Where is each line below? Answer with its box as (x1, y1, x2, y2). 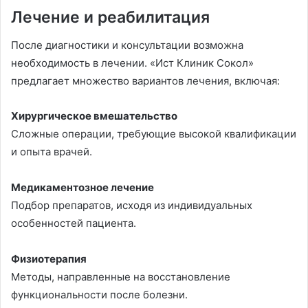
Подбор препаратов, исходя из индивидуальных (11, 199, 252, 212)
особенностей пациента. (11, 217, 136, 230)
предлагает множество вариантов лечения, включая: (11, 74, 280, 87)
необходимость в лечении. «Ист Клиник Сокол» (11, 56, 254, 69)
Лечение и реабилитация (11, 8, 210, 27)
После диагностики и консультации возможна (11, 38, 243, 52)
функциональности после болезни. (11, 288, 188, 302)
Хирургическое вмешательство (11, 109, 177, 122)
